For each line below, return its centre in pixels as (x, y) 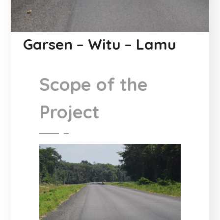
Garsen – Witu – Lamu (100, 44)
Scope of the (94, 84)
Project (70, 111)
